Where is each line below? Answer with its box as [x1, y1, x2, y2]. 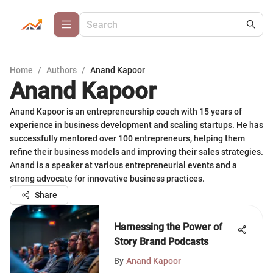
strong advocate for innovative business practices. [10, 174, 205, 183]
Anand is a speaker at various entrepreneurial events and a [10, 160, 237, 170]
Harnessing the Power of [114, 221, 222, 233]
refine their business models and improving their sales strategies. [10, 147, 263, 157]
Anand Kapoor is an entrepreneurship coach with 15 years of [10, 107, 242, 116]
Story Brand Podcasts [114, 236, 208, 247]
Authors [46, 65, 77, 75]
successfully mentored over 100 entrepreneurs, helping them [10, 133, 245, 143]
